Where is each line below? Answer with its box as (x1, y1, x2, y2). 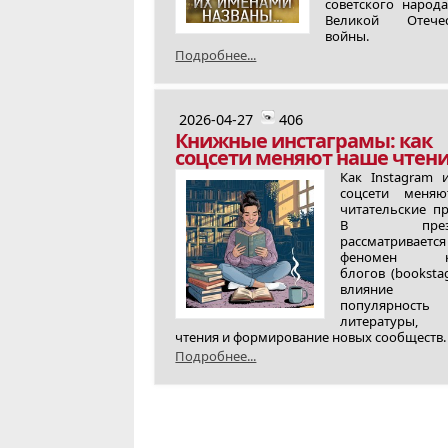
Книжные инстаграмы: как (175, 127, 433, 154)
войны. (324, 27, 369, 45)
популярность (340, 296, 431, 314)
